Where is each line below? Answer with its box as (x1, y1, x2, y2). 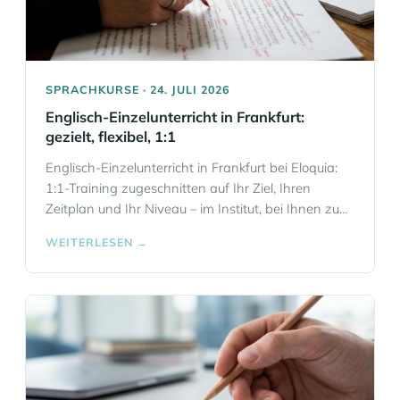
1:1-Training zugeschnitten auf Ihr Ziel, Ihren (46, 179, 311, 196)
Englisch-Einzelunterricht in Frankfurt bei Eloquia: (46, 159, 337, 176)
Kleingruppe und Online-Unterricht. (46, 241, 254, 258)
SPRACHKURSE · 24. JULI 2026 (46, 82, 229, 96)
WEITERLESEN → (46, 235, 148, 249)
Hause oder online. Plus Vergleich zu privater (46, 221, 310, 237)
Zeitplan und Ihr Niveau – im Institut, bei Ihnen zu (46, 200, 339, 217)
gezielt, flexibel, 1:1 (46, 128, 176, 146)
